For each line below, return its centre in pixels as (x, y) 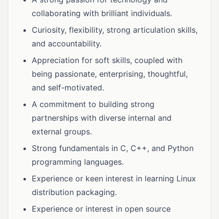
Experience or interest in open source (101, 209)
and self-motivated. (68, 88)
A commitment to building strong (93, 104)
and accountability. (67, 44)
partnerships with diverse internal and (102, 118)
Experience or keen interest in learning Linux (114, 178)
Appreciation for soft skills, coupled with (107, 60)
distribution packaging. (74, 192)
